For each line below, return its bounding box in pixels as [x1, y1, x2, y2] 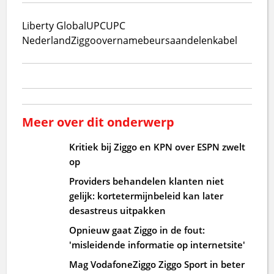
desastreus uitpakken [69, 204, 166, 217]
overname [96, 33, 144, 47]
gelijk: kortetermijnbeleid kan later [69, 189, 224, 202]
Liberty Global [22, 18, 87, 32]
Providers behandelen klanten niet [69, 174, 224, 187]
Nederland [22, 33, 72, 47]
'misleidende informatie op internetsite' [69, 238, 246, 251]
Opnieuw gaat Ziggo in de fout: [69, 223, 206, 236]
